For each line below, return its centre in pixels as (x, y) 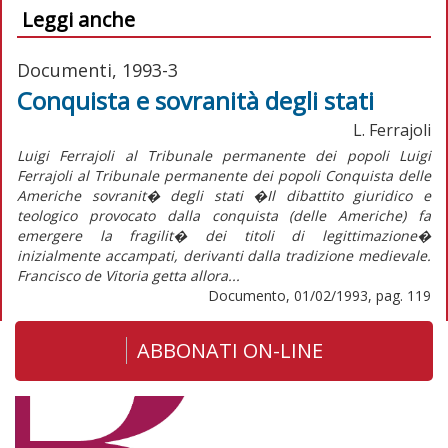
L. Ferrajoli (392, 129)
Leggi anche (78, 19)
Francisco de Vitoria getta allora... (128, 275)
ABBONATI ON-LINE (229, 350)
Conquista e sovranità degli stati (195, 100)
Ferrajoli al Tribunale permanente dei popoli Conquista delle (224, 175)
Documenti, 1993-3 (97, 69)
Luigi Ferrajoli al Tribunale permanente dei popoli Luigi (224, 155)
